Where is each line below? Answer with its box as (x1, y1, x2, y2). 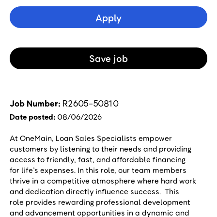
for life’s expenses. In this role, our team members (10, 165, 186, 175)
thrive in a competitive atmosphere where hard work (10, 176, 196, 186)
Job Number (10, 98, 58, 108)
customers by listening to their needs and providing (10, 144, 191, 154)
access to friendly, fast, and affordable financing (10, 155, 186, 164)
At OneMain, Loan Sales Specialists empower (10, 133, 172, 143)
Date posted (10, 112, 53, 122)
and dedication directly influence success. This (10, 186, 179, 196)
